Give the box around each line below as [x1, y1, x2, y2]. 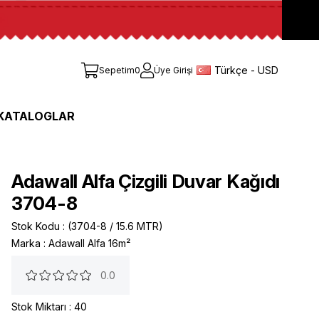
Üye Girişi [154, 65, 193, 76]
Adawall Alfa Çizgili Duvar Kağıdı [11, 170, 281, 193]
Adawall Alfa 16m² [48, 237, 130, 250]
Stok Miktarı [11, 300, 66, 313]
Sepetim [99, 65, 135, 76]
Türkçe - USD [214, 63, 278, 76]
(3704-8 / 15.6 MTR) [68, 220, 163, 233]
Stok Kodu [11, 220, 60, 233]
